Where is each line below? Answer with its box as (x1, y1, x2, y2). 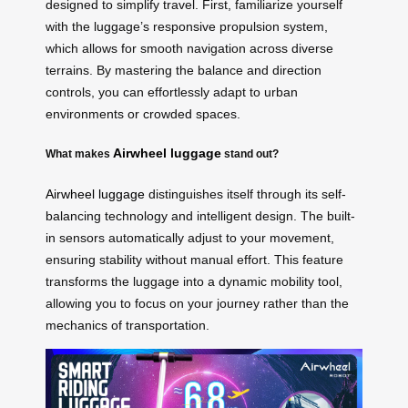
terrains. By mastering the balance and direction (46, 62, 321, 77)
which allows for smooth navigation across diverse (46, 40, 333, 56)
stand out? (221, 148, 279, 160)
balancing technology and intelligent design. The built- (46, 208, 355, 223)
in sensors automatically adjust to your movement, (46, 229, 334, 245)
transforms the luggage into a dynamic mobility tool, (46, 273, 342, 289)
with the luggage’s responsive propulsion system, (46, 18, 328, 34)
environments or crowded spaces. (46, 106, 240, 121)
